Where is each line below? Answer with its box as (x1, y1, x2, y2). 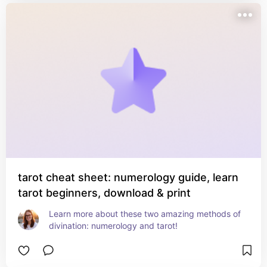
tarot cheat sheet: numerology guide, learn (18, 171, 238, 184)
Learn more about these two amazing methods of (49, 209, 241, 219)
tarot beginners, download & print (18, 187, 191, 199)
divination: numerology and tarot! (49, 221, 178, 231)
